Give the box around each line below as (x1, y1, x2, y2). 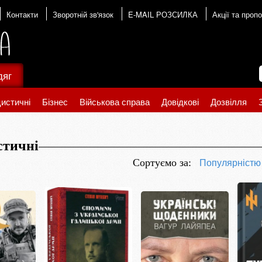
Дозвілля (211, 95, 247, 108)
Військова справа (80, 95, 150, 108)
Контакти (6, 9, 38, 20)
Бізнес (42, 95, 68, 108)
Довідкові (161, 95, 199, 108)
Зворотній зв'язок (52, 9, 113, 20)
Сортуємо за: (133, 157, 191, 168)
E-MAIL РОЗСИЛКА (127, 9, 198, 20)
